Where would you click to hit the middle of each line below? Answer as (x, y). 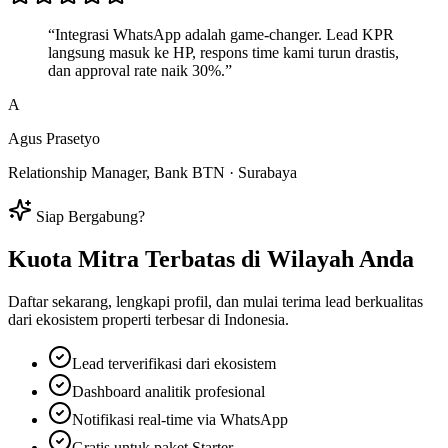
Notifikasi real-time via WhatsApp (180, 419)
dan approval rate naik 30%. (136, 70)
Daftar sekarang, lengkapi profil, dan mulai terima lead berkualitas (215, 301)
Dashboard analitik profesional (168, 391)
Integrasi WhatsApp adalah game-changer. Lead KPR (224, 34)
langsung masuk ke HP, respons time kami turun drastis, (223, 52)
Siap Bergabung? (88, 216)
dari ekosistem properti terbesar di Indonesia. (148, 319)
